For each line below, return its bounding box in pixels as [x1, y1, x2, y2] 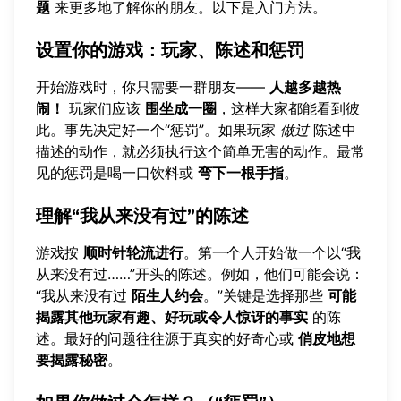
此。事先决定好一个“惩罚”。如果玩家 [36, 120, 280, 139]
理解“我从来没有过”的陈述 [36, 204, 249, 226]
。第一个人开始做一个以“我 [183, 243, 361, 261]
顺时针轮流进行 [83, 243, 183, 261]
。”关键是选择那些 [203, 286, 328, 304]
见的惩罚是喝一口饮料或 [36, 163, 198, 182]
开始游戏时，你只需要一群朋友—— [36, 77, 269, 96]
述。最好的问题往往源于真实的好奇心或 [36, 328, 298, 347]
